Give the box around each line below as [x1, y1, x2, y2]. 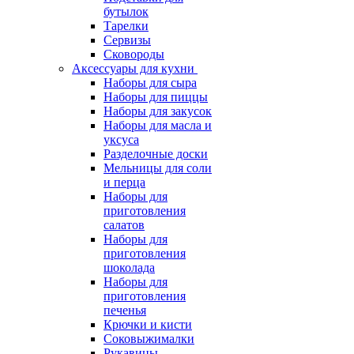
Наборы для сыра [104, 76, 197, 89]
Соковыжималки [104, 332, 194, 345]
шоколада [104, 261, 155, 274]
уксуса [104, 133, 139, 146]
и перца [104, 175, 145, 189]
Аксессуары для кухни [72, 62, 194, 75]
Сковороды [104, 47, 164, 61]
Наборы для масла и [104, 119, 212, 132]
